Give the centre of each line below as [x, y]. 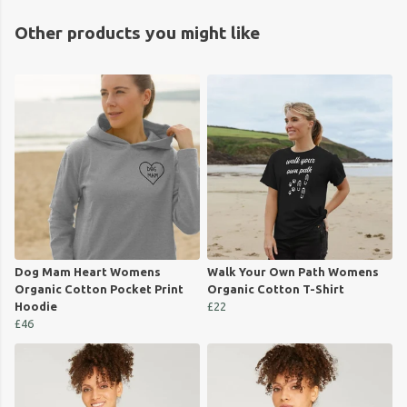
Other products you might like [137, 33]
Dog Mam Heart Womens [88, 272]
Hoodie [36, 307]
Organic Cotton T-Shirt [276, 289]
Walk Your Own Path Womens [293, 272]
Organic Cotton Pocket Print [99, 289]
